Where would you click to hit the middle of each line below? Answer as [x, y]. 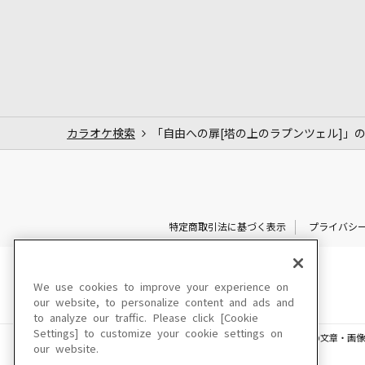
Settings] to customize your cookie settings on [158, 334]
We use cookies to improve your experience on [161, 287]
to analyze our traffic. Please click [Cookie [146, 318]
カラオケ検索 [101, 133]
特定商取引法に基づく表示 [227, 227]
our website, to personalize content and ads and [164, 303]
